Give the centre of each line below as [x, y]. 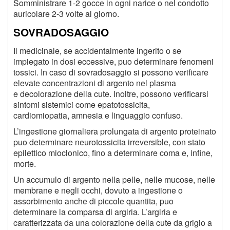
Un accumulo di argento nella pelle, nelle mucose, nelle [114, 180]
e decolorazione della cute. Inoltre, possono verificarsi [111, 94]
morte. [25, 164]
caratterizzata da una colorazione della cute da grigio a [113, 223]
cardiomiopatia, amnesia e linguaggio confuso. [98, 116]
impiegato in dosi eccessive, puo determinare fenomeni [113, 62]
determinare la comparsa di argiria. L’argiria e [95, 212]
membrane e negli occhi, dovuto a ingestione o [98, 190]
